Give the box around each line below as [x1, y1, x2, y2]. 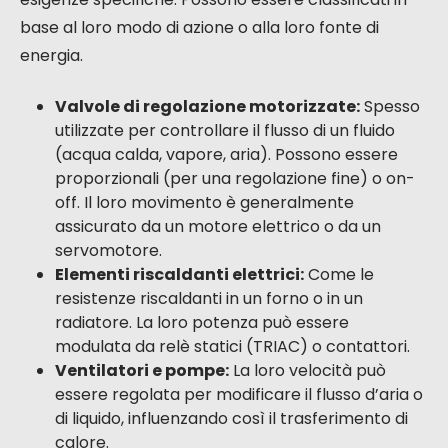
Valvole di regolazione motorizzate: [55, 95, 360, 119]
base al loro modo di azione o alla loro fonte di [20, 16, 379, 40]
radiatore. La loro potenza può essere [55, 311, 349, 335]
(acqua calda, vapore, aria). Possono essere [55, 143, 398, 167]
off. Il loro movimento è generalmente [55, 191, 354, 215]
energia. [20, 44, 83, 68]
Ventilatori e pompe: [55, 359, 229, 383]
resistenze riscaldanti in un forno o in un [55, 287, 363, 311]
